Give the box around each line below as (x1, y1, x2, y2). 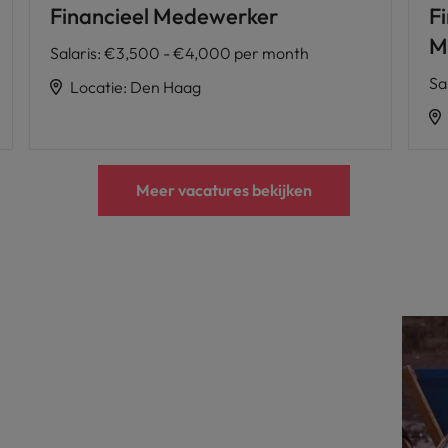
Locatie (69, 76, 123, 97)
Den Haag (129, 76, 201, 97)
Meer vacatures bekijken (136, 179, 312, 200)
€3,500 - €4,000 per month (103, 42, 309, 63)
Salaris (49, 42, 97, 63)
